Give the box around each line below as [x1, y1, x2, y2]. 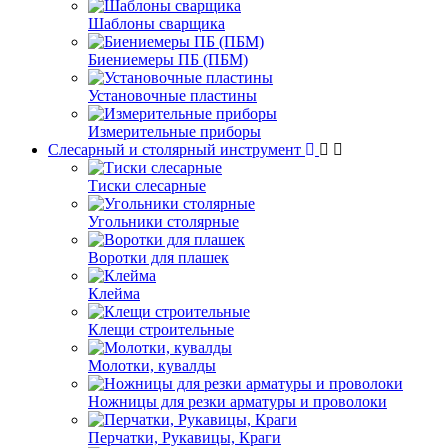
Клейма [88, 285, 140, 302]
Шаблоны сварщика [88, 15, 225, 32]
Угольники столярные [88, 213, 239, 230]
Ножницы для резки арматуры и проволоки [88, 393, 387, 410]
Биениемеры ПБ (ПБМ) [88, 51, 248, 68]
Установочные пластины [88, 87, 257, 104]
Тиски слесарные [88, 177, 206, 194]
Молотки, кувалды [88, 357, 216, 374]
